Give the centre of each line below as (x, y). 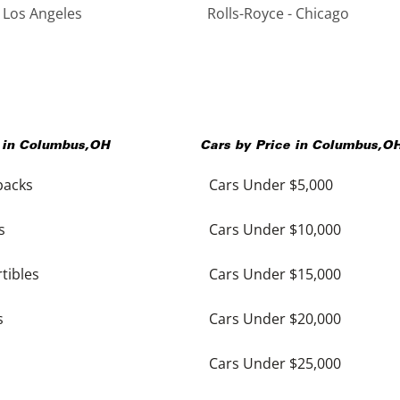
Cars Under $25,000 (275, 363)
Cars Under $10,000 (275, 229)
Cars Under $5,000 (271, 185)
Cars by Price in (256, 146)
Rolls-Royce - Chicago (278, 13)
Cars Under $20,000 (275, 319)
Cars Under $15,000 (275, 274)
